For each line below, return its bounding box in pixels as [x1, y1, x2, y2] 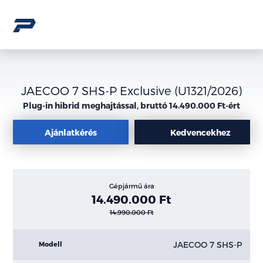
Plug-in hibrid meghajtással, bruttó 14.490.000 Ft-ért [23, 100, 240, 110]
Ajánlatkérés [45, 127, 97, 137]
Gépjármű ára [109, 182, 154, 190]
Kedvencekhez [170, 127, 231, 137]
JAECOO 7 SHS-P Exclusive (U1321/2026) [21, 83, 242, 97]
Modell [39, 240, 62, 248]
